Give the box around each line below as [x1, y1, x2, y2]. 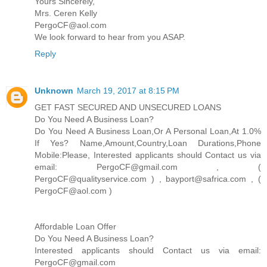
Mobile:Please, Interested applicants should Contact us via [35, 150, 261, 160]
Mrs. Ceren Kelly [35, 8, 97, 18]
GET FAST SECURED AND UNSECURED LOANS [35, 102, 221, 112]
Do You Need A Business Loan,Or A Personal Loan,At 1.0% [35, 126, 261, 136]
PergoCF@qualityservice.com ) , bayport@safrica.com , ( [35, 173, 261, 184]
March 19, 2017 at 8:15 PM [77, 85, 179, 95]
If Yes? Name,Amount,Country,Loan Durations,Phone [35, 138, 261, 148]
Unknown [35, 85, 73, 95]
